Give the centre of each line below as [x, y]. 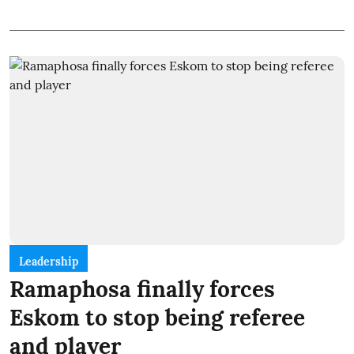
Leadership [49, 261]
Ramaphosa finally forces [142, 289]
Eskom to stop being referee [157, 317]
